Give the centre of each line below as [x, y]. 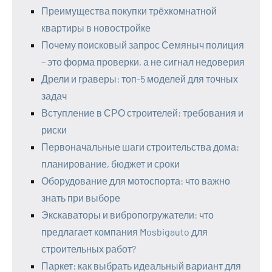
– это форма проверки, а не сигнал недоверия [143, 62]
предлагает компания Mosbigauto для [124, 232]
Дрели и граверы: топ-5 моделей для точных [140, 79]
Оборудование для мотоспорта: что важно [136, 181]
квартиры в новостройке [96, 28]
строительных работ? [89, 249]
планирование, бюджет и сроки [110, 164]
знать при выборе [81, 198]
